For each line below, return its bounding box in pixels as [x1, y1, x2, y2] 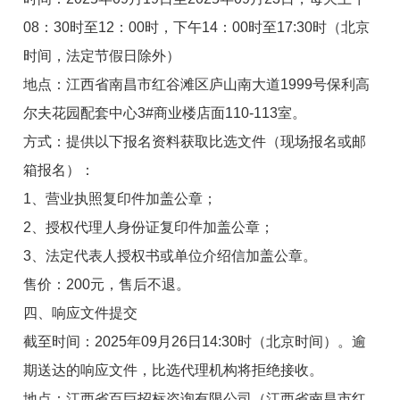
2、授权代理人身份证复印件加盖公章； [23, 219, 275, 235]
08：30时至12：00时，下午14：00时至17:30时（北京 [23, 19, 371, 35]
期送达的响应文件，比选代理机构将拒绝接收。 [23, 362, 324, 378]
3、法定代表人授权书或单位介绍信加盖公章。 [23, 247, 318, 263]
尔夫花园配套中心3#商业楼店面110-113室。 [23, 104, 307, 121]
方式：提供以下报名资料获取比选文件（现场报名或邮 [23, 133, 367, 149]
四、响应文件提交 [23, 304, 138, 321]
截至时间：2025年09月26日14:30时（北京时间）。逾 [23, 333, 367, 349]
